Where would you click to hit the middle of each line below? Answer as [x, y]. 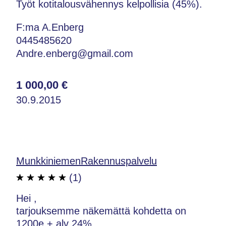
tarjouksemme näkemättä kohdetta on [101, 211]
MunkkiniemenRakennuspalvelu [87, 161]
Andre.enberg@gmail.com [75, 53]
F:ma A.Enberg [50, 27]
